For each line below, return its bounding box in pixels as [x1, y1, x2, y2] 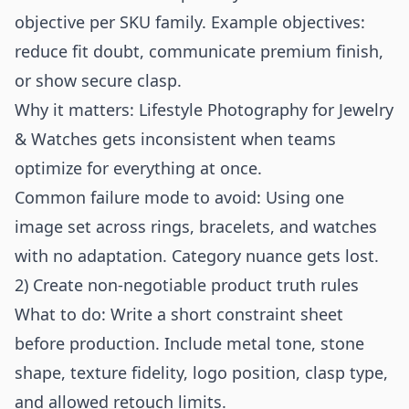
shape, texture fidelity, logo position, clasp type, [15, 362, 388, 383]
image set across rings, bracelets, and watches [15, 215, 377, 237]
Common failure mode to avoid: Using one [15, 186, 344, 208]
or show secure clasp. [15, 69, 182, 91]
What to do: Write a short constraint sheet [15, 303, 343, 325]
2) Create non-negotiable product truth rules [15, 274, 359, 296]
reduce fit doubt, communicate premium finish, [15, 40, 383, 62]
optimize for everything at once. [15, 157, 262, 179]
